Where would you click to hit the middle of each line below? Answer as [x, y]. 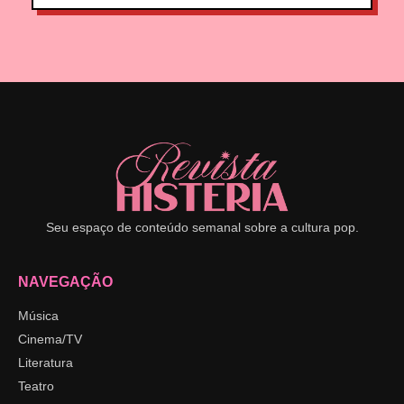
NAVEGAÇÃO [65, 282]
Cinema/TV [50, 339]
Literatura [46, 363]
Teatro [36, 386]
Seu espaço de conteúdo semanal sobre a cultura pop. [202, 227]
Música [38, 316]
